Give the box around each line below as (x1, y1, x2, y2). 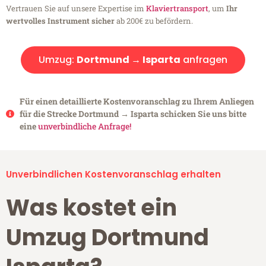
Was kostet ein (6, 192, 177, 224)
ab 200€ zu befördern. (115, 15, 193, 27)
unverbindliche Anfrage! (37, 121, 131, 132)
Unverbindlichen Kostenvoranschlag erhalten (6, 168, 221, 181)
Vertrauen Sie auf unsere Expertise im (6, 3, 146, 14)
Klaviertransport (146, 3, 208, 14)
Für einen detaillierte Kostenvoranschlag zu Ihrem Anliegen (19, 96, 254, 107)
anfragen (180, 53, 227, 67)
